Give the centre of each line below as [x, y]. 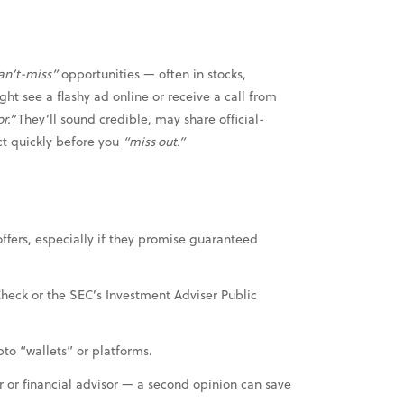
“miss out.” [154, 142]
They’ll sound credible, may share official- [141, 119]
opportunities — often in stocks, [152, 74]
